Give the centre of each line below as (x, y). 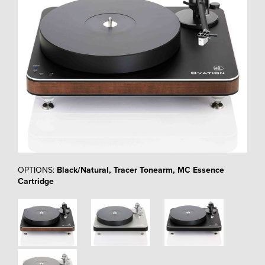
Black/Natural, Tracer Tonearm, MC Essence (140, 170)
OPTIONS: (37, 170)
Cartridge (36, 182)
